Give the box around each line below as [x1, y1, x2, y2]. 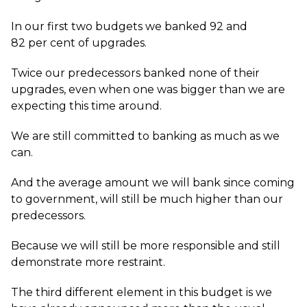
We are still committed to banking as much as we [11, 130, 280, 143]
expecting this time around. [11, 99, 162, 112]
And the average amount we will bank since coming [11, 176, 295, 189]
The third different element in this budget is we [11, 286, 272, 299]
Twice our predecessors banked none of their [11, 66, 260, 79]
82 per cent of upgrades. [11, 36, 147, 49]
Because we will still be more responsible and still [11, 239, 280, 252]
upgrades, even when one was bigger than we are [11, 83, 285, 96]
